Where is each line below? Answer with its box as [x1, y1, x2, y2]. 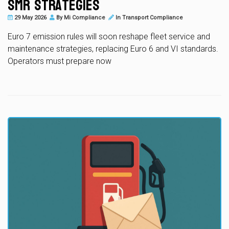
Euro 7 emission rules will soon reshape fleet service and [8, 31, 210, 41]
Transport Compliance [122, 14, 183, 21]
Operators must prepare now [8, 56, 111, 66]
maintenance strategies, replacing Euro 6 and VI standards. [8, 43, 218, 54]
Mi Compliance [64, 14, 105, 21]
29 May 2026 [13, 14, 47, 21]
